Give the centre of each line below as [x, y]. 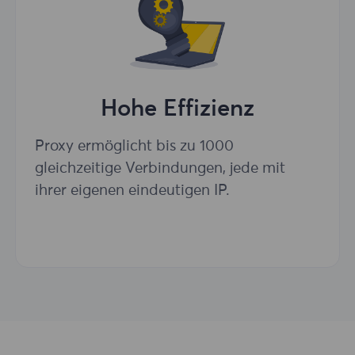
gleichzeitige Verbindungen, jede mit [160, 168]
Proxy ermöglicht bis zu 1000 [134, 146]
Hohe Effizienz [177, 110]
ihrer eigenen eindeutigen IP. [132, 190]
